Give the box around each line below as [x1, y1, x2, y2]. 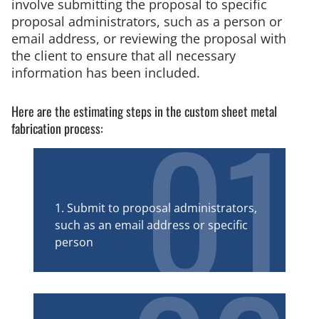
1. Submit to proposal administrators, [55, 199, 257, 216]
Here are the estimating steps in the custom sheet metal [11, 101, 277, 120]
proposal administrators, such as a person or [11, 12, 282, 30]
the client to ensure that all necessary [11, 46, 236, 64]
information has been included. [11, 63, 200, 81]
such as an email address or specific [55, 216, 248, 233]
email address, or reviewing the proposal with [11, 29, 286, 47]
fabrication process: [11, 118, 103, 137]
